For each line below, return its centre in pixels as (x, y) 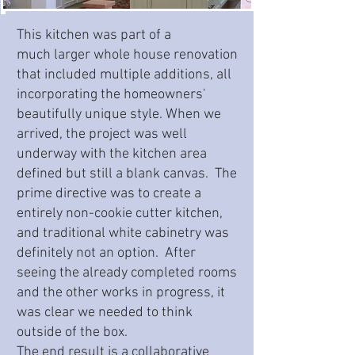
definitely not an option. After (106, 253)
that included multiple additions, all (124, 75)
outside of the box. (72, 332)
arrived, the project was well (102, 134)
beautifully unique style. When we (119, 115)
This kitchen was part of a (94, 35)
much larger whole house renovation (127, 55)
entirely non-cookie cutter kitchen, (120, 214)
